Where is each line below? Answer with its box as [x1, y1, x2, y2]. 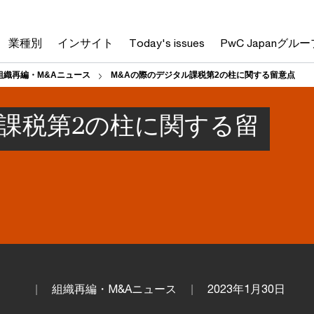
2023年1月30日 [207, 282, 285, 296]
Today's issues [129, 36, 205, 49]
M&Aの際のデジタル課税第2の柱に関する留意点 [111, 70, 295, 80]
